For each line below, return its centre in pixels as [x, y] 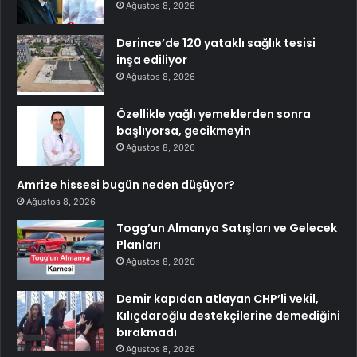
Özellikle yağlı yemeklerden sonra [214, 114]
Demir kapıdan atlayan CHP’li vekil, [218, 298]
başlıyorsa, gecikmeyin [184, 130]
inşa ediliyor [152, 59]
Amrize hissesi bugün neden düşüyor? [126, 184]
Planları [139, 244]
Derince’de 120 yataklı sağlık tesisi [216, 43]
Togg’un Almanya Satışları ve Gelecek [227, 228]
